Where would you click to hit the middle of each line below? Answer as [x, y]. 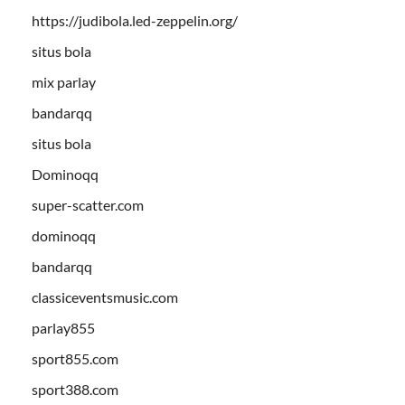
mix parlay [64, 81]
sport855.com [75, 358]
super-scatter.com [88, 204]
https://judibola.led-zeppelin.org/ [135, 20]
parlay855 [63, 327]
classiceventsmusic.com [105, 297]
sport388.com [75, 389]
